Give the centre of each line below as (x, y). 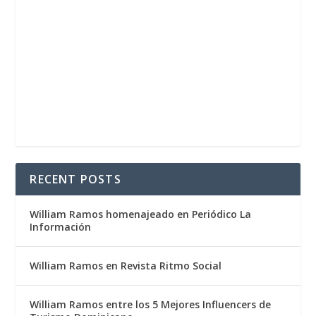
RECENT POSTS (75, 180)
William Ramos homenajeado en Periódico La (141, 214)
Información (61, 227)
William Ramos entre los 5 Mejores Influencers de (151, 305)
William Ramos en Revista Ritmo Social (126, 266)
